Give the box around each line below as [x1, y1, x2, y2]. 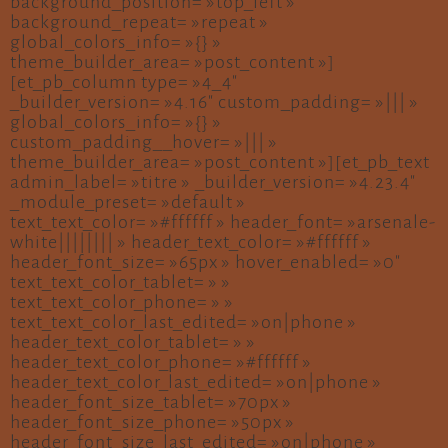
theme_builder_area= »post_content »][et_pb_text [10, 152, 430, 172]
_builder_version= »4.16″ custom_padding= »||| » [10, 92, 419, 112]
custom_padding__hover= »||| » [10, 132, 278, 152]
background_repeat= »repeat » [10, 12, 269, 32]
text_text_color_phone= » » [10, 292, 234, 312]
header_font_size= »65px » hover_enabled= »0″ [10, 252, 401, 272]
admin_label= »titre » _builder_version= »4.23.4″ [10, 172, 416, 192]
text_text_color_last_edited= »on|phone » [10, 312, 357, 332]
